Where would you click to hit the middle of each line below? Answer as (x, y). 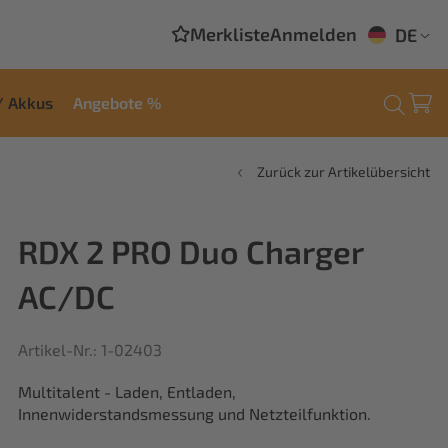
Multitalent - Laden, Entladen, (127, 391)
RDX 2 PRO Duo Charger (190, 251)
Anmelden (313, 33)
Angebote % (117, 102)
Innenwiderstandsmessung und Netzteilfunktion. (194, 413)
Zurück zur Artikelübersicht (343, 171)
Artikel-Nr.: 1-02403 (90, 349)
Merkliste (230, 33)
